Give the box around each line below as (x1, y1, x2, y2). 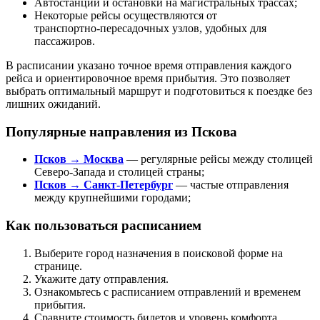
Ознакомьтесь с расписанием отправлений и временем (34, 285, 301, 298)
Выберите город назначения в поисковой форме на (34, 246, 283, 259)
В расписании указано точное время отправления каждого (6, 59, 291, 71)
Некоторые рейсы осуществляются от (34, 9, 217, 21)
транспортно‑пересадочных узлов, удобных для (34, 21, 266, 34)
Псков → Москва (34, 153, 124, 166)
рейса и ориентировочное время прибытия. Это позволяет (6, 71, 290, 84)
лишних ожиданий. (6, 97, 101, 110)
